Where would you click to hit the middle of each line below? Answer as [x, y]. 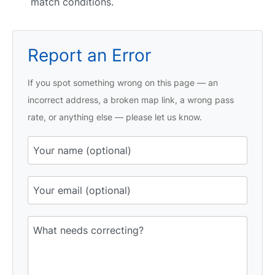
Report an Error [89, 55]
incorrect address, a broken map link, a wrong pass [131, 99]
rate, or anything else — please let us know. [115, 117]
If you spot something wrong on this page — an [123, 82]
